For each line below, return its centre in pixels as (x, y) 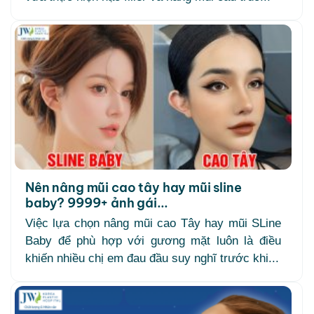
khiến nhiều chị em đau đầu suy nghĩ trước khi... (152, 259)
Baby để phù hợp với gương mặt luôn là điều (153, 241)
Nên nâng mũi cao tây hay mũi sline (134, 188)
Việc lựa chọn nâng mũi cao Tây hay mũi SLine (153, 224)
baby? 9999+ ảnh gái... (97, 203)
